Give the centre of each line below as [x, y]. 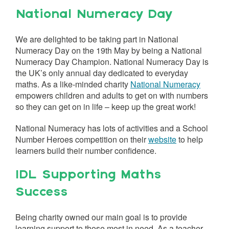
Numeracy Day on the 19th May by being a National [109, 50]
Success [41, 193]
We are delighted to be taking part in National [97, 39]
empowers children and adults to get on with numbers [112, 95]
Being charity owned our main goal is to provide [101, 217]
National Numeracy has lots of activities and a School [112, 128]
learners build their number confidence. [86, 151]
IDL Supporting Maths [88, 175]
